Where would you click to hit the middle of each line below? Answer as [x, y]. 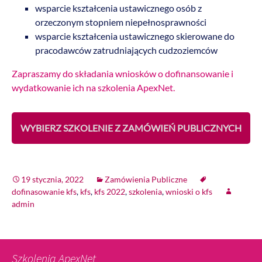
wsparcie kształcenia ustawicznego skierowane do [135, 36]
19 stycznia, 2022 [52, 180]
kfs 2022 [110, 192]
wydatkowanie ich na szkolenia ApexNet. [93, 88]
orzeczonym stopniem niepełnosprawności [121, 22]
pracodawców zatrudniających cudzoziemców [126, 50]
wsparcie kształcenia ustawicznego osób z [118, 8]
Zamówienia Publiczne [146, 180]
